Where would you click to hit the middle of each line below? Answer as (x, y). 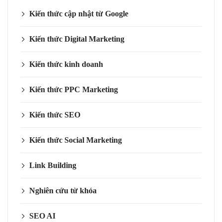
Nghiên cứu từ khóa (63, 191)
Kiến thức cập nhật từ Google (79, 14)
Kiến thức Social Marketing (76, 140)
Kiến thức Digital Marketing (77, 39)
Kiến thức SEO (55, 115)
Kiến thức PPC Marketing (74, 90)
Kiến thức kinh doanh (66, 64)
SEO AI (42, 216)
